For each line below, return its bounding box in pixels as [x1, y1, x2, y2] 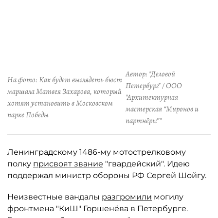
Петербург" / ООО [126, 80, 182, 91]
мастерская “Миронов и [126, 104, 199, 114]
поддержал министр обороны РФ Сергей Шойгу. [7, 171, 206, 180]
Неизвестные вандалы [7, 192, 102, 201]
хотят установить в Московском [7, 98, 113, 109]
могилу [152, 192, 183, 201]
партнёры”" [126, 115, 163, 126]
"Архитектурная [126, 92, 179, 103]
